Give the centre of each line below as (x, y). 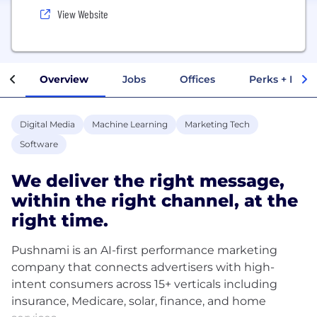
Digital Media (47, 124)
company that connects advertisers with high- (143, 267)
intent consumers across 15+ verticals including (144, 284)
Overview (64, 79)
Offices (197, 79)
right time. (60, 220)
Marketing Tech (217, 124)
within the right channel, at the (155, 200)
